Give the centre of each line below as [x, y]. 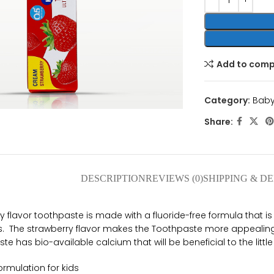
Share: [219, 121]
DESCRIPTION [113, 178]
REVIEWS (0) [175, 178]
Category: [228, 100]
